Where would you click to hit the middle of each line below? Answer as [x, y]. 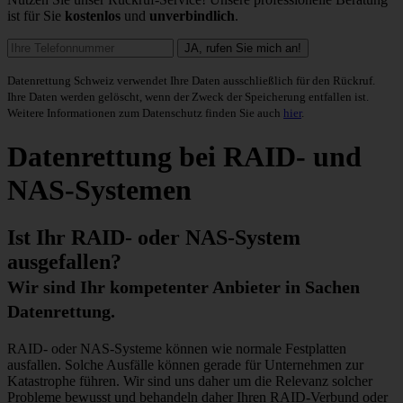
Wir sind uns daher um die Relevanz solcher [246, 381]
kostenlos [93, 16]
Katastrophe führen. [63, 381]
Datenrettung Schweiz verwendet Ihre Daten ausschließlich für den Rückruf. [191, 81]
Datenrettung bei [115, 156]
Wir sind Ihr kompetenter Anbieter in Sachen [184, 287]
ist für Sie [36, 16]
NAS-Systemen [99, 189]
